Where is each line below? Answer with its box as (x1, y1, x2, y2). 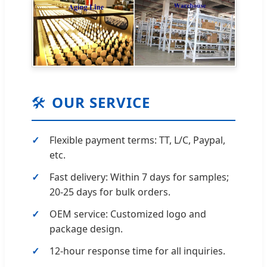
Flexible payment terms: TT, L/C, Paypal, (49, 133, 225, 147)
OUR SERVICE (52, 92, 150, 112)
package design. (49, 222, 123, 235)
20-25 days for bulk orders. (49, 185, 170, 198)
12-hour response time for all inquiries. (49, 244, 225, 257)
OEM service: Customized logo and (49, 207, 206, 221)
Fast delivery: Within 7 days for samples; (49, 170, 229, 184)
